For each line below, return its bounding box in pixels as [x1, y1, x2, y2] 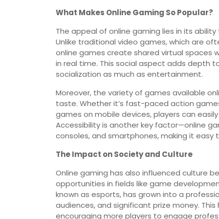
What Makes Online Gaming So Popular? [56, 7, 213, 18]
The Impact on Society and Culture [56, 149, 193, 160]
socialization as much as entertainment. [56, 69, 203, 80]
